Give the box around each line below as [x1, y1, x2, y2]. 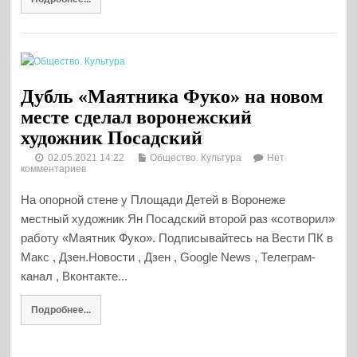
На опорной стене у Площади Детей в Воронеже [21, 192, 286, 206]
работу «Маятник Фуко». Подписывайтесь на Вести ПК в [21, 230, 334, 245]
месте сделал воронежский [21, 106, 253, 127]
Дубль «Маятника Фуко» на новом [21, 85, 324, 107]
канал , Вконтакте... [21, 269, 128, 283]
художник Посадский [21, 127, 203, 148]
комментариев [21, 163, 87, 175]
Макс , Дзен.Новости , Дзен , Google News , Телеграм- [21, 249, 316, 264]
